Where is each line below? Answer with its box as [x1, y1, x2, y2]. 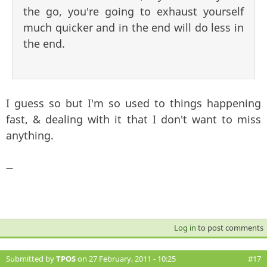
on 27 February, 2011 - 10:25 [76, 253, 176, 264]
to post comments [195, 222, 263, 233]
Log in [173, 222, 196, 233]
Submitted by [6, 253, 56, 264]
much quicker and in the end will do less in [23, 20, 244, 35]
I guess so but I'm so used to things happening [6, 95, 261, 110]
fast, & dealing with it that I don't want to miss [6, 111, 261, 126]
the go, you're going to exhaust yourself [23, 4, 244, 18]
